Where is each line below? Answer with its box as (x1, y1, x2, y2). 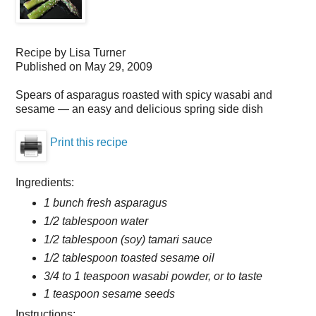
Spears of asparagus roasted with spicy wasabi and (16, 88, 272, 101)
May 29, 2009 (85, 60, 152, 73)
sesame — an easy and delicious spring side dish (16, 102, 263, 115)
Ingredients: (16, 176, 74, 188)
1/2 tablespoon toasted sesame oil (43, 251, 214, 264)
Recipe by (16, 46, 69, 59)
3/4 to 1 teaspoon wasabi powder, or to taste (43, 269, 262, 282)
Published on (16, 60, 85, 73)
